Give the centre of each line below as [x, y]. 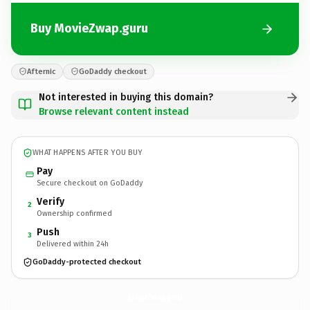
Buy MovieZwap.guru [89, 28]
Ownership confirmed [74, 213]
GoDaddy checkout [113, 71]
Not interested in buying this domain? [126, 97]
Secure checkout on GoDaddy [90, 183]
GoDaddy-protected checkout [87, 262]
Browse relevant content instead [114, 111]
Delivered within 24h [73, 244]
